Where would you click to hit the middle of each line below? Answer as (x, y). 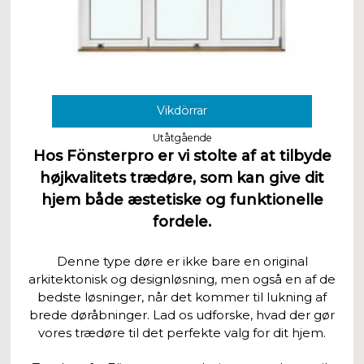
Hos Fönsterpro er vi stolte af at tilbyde (182, 156)
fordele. (182, 221)
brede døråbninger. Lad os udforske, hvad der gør (182, 314)
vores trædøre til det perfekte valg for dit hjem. (182, 332)
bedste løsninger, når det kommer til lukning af (182, 297)
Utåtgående (182, 137)
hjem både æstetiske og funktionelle (182, 199)
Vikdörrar (182, 111)
